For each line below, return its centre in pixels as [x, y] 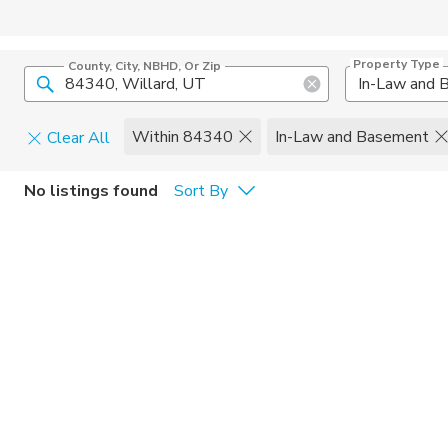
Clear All [78, 138]
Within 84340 [182, 136]
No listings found [91, 190]
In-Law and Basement [352, 136]
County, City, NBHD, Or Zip [144, 66]
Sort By [201, 190]
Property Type [396, 64]
